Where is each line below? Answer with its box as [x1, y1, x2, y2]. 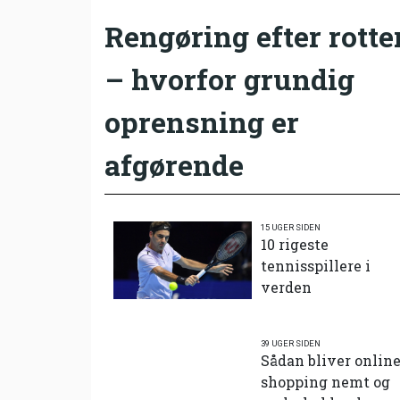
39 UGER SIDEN [261, 337, 321, 348]
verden [261, 277, 312, 296]
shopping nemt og [261, 371, 390, 391]
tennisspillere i [261, 255, 371, 275]
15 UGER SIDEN [261, 221, 321, 232]
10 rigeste [261, 234, 329, 254]
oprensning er [104, 102, 299, 141]
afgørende [104, 145, 244, 184]
